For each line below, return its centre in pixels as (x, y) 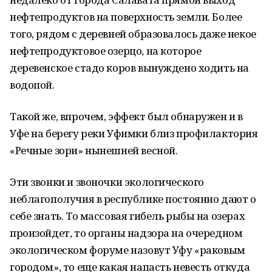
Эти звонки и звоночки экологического (107, 182)
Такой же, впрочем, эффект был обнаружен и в (126, 116)
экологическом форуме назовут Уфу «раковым (127, 250)
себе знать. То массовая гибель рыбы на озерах (127, 216)
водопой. (32, 85)
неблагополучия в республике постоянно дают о (133, 199)
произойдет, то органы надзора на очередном (126, 233)
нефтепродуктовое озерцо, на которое (106, 51)
